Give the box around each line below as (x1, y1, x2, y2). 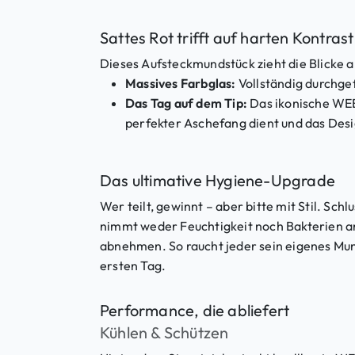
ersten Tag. (100, 258, 166, 274)
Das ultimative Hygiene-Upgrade (100, 170, 335, 191)
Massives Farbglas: (125, 75, 236, 92)
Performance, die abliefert (100, 300, 290, 321)
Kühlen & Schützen (100, 323, 229, 343)
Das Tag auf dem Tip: (125, 95, 247, 112)
